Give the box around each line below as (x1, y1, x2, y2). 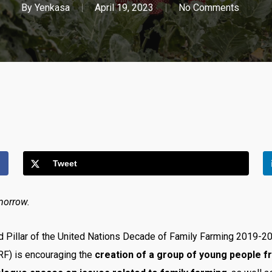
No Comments (178, 2, 239, 13)
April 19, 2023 (94, 2, 154, 13)
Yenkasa (34, 2, 70, 13)
